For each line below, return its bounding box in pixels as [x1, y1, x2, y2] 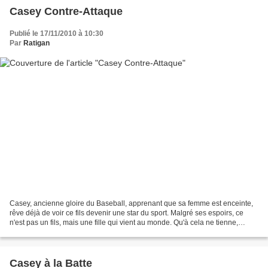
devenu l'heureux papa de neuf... [10, 227, 116, 236]
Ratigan [23, 39, 50, 48]
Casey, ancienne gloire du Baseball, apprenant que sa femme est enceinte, [10, 199, 253, 208]
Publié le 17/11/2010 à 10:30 [10, 29, 103, 38]
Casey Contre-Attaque [10, 5, 123, 18]
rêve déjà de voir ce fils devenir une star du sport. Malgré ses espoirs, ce [10, 208, 243, 217]
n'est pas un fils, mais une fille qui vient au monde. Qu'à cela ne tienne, [10, 218, 238, 227]
